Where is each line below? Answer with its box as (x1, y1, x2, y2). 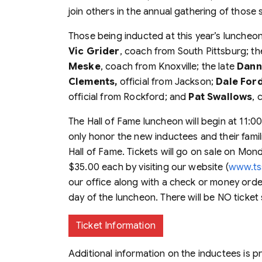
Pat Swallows (188, 91, 253, 103)
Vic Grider (68, 45, 120, 57)
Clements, (68, 75, 120, 88)
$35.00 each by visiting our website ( (68, 161, 229, 173)
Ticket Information (76, 219, 156, 232)
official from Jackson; (119, 75, 216, 88)
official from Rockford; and (68, 91, 189, 103)
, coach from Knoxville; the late (100, 60, 237, 73)
